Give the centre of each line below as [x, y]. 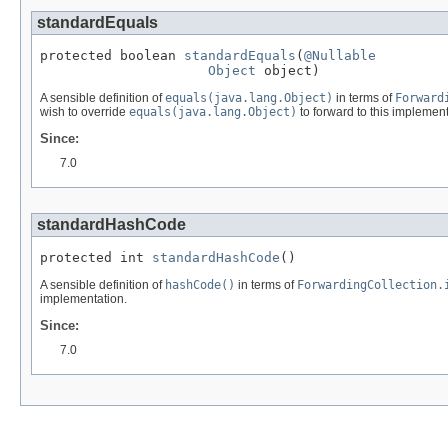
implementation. [83, 298]
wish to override [84, 111]
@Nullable [340, 56]
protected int [96, 258]
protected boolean [112, 56]
